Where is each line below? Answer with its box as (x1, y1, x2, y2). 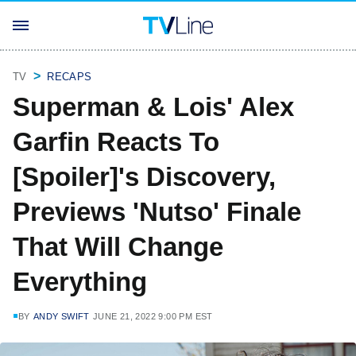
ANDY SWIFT (33, 311, 90, 321)
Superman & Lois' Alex (13, 92, 294, 122)
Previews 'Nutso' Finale (13, 197, 301, 226)
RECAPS (47, 71, 92, 83)
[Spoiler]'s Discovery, (13, 162, 276, 192)
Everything (13, 267, 147, 296)
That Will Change (13, 232, 223, 261)
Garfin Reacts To (13, 127, 219, 157)
